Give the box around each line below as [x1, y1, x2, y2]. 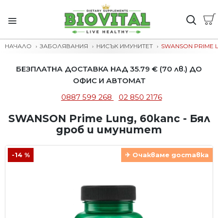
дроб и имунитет [56, 124, 162, 136]
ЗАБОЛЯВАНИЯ [40, 42, 88, 50]
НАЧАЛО [5, 42, 32, 50]
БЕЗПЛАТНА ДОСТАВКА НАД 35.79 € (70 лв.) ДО [16, 64, 202, 73]
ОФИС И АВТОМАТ [73, 76, 145, 85]
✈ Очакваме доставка [125, 151, 209, 159]
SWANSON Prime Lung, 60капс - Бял [8, 112, 210, 125]
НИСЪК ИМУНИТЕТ [96, 42, 153, 50]
